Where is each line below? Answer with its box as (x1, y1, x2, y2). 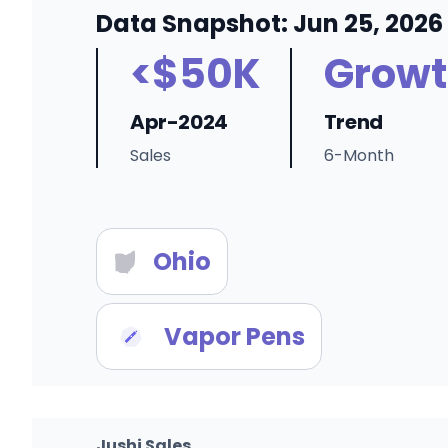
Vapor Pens (164, 320, 306, 353)
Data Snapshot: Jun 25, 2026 (96, 7, 443, 40)
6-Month (323, 144, 394, 167)
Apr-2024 (130, 108, 228, 136)
